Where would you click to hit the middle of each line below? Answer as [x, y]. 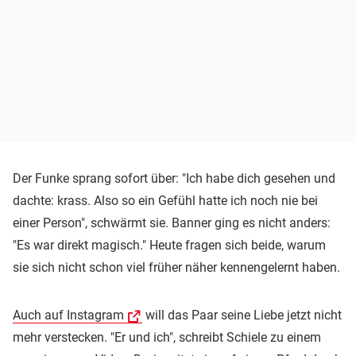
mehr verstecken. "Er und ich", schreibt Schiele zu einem [167, 337]
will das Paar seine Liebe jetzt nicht [242, 315]
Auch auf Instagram [68, 315]
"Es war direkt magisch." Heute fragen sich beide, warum [169, 245]
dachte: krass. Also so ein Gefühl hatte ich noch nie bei [165, 200]
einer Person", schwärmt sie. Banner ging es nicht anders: [172, 222]
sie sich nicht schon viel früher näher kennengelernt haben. [176, 267]
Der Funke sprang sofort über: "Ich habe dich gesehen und [174, 178]
